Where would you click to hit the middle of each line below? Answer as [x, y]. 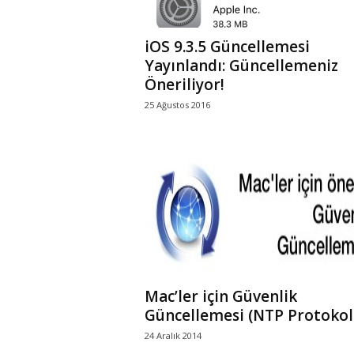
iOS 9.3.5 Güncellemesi [227, 47]
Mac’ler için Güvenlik [220, 296]
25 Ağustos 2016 [177, 105]
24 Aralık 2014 [173, 335]
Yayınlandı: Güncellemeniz [241, 66]
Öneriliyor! [184, 85]
